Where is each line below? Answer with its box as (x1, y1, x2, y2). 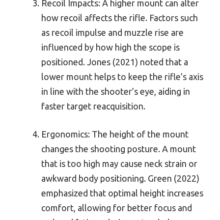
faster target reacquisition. (41, 101, 145, 111)
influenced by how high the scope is (41, 42, 180, 53)
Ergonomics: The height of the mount (41, 129, 189, 139)
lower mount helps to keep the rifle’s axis (41, 72, 203, 82)
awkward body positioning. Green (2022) (41, 173, 199, 184)
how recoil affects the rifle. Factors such (41, 13, 198, 23)
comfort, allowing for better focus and (41, 203, 192, 213)
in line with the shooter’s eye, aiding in (41, 86, 190, 97)
